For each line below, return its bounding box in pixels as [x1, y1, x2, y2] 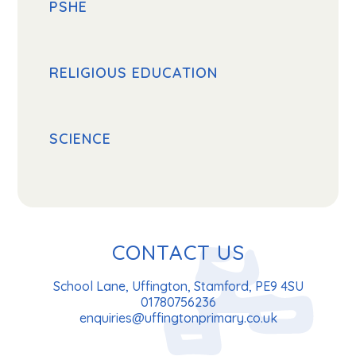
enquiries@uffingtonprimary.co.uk [79, 310, 277, 327]
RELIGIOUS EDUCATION [49, 64, 219, 83]
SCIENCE [49, 130, 112, 149]
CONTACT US [111, 239, 245, 266]
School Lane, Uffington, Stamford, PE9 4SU [52, 278, 304, 295]
